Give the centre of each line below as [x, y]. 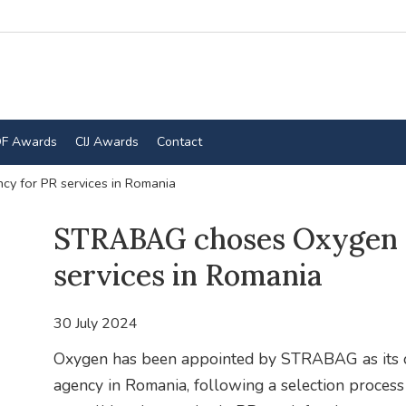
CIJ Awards [106, 141]
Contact [179, 141]
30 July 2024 [95, 324]
